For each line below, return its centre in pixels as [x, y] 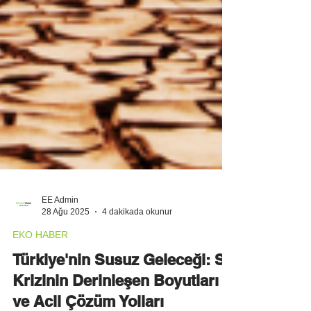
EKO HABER [40, 290]
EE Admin [60, 255]
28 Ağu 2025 [66, 267]
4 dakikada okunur [137, 267]
